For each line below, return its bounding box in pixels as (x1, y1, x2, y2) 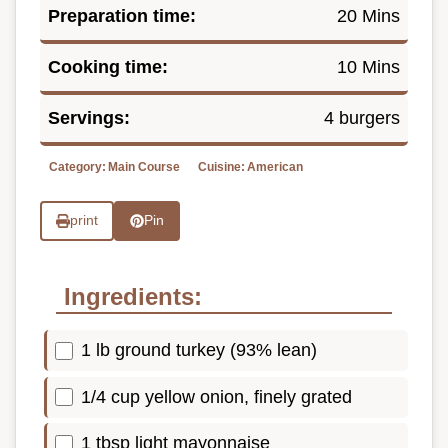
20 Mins (337, 5, 400, 26)
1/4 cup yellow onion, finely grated (81, 386, 352, 407)
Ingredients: (64, 283, 202, 311)
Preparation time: (48, 5, 196, 26)
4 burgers (324, 107, 400, 128)
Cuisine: (198, 159, 245, 174)
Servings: (48, 107, 130, 128)
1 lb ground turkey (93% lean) (81, 340, 317, 361)
